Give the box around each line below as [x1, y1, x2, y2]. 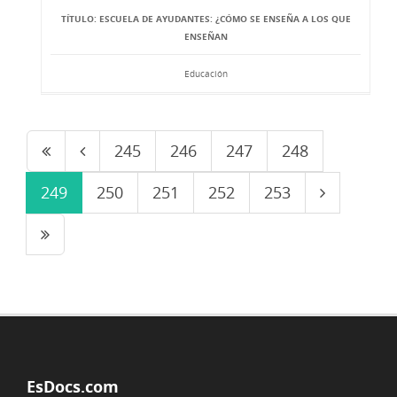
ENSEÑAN [183, 30, 228, 43]
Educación [183, 67, 228, 80]
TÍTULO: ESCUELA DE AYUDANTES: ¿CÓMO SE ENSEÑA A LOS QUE [60, 12, 351, 25]
